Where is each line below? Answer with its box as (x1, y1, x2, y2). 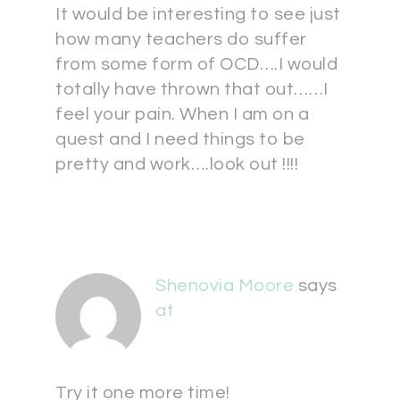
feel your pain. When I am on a (55, 105, 309, 123)
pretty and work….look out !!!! (55, 155, 298, 173)
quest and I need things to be (55, 130, 305, 148)
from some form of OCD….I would (55, 55, 337, 73)
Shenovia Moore (155, 277, 294, 295)
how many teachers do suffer (55, 30, 307, 48)
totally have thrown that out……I (55, 80, 329, 98)
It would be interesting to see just (55, 5, 341, 23)
